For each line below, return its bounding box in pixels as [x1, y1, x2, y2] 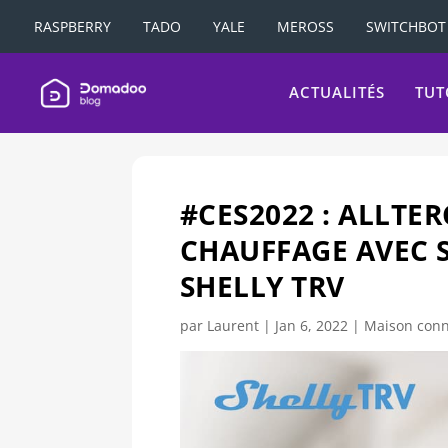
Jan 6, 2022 [274, 316, 348, 336]
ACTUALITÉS [289, 82, 385, 103]
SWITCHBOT [366, 16, 446, 36]
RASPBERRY [34, 16, 111, 36]
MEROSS [277, 16, 334, 36]
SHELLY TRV [179, 267, 345, 306]
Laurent [206, 316, 259, 336]
